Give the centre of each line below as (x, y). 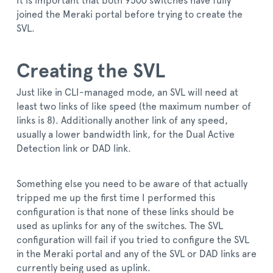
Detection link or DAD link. (74, 148)
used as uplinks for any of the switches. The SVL (120, 226)
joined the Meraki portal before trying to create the (129, 14)
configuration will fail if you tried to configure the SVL (133, 240)
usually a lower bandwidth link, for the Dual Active (126, 134)
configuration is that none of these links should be (125, 212)
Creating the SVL (91, 71)
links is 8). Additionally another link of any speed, (122, 120)
